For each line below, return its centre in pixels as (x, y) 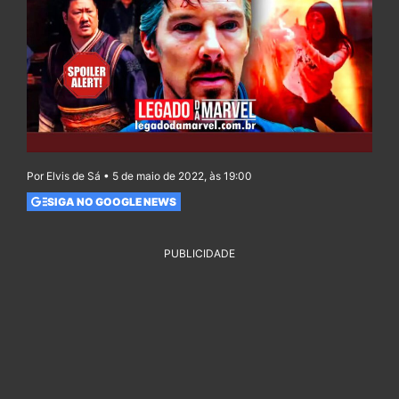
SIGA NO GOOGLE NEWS (111, 201)
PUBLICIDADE (199, 254)
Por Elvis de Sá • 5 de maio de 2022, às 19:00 (139, 176)
